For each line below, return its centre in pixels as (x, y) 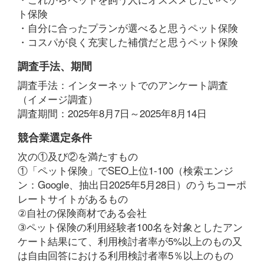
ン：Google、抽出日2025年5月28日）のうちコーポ (132, 184)
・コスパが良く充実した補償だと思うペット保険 (128, 42)
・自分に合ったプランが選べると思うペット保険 (128, 27)
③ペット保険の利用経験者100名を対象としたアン (130, 227)
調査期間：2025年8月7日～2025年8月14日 (112, 113)
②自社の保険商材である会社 (82, 212)
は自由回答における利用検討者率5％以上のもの (126, 255)
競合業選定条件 (55, 137)
